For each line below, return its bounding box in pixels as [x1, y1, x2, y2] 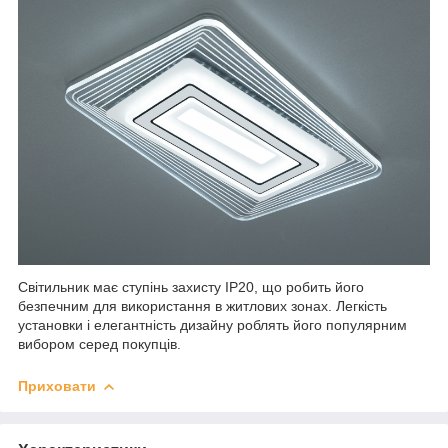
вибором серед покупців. [18, 335, 181, 352]
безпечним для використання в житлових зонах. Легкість [18, 297, 387, 314]
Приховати [18, 377, 96, 394]
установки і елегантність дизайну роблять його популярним [18, 316, 407, 333]
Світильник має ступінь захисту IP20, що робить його [18, 278, 364, 295]
